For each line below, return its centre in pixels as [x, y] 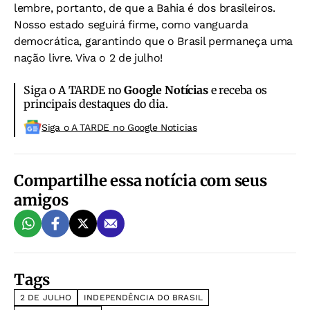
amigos [41, 200]
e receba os [237, 90]
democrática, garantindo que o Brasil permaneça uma [153, 41]
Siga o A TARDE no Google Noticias [119, 127]
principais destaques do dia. [96, 103]
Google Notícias [166, 90]
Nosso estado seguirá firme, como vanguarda [131, 24]
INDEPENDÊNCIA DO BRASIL [143, 297]
